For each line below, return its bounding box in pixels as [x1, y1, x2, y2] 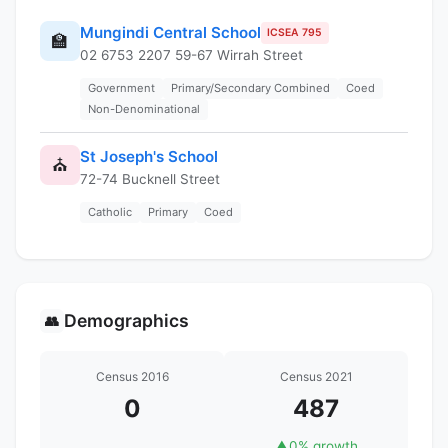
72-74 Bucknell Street [80, 170, 220, 187]
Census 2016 [95, 368, 169, 384]
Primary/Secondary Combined [171, 80, 330, 95]
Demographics [64, 309, 189, 331]
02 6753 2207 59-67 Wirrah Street [80, 46, 303, 63]
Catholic [88, 204, 132, 219]
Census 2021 [279, 368, 353, 384]
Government [88, 80, 155, 95]
